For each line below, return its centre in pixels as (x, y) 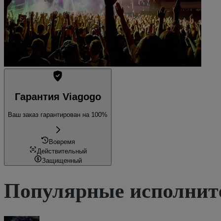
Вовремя (62, 142)
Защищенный (62, 161)
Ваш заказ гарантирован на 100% (58, 114)
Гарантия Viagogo (58, 97)
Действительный (62, 151)
